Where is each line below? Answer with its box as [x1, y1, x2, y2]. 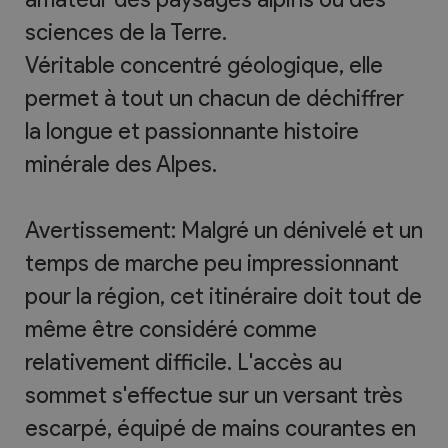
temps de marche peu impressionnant [25, 249, 399, 278]
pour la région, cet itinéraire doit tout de [25, 282, 422, 311]
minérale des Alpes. [25, 150, 217, 179]
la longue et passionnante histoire [25, 117, 359, 146]
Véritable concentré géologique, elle [25, 51, 383, 80]
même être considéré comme [25, 315, 317, 344]
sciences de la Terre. [25, 18, 227, 47]
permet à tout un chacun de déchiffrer [25, 84, 404, 113]
